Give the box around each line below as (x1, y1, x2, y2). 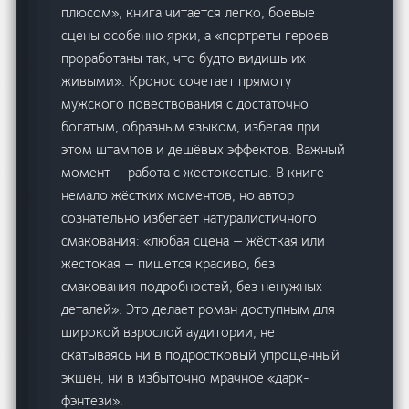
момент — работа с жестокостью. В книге (61, 163, 325, 182)
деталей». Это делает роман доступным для (61, 300, 336, 319)
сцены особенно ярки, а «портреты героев (61, 26, 330, 45)
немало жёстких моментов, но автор (61, 186, 295, 204)
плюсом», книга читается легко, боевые (61, 4, 316, 22)
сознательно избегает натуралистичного (61, 209, 318, 227)
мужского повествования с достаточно (61, 95, 309, 113)
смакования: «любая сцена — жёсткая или (61, 232, 326, 250)
